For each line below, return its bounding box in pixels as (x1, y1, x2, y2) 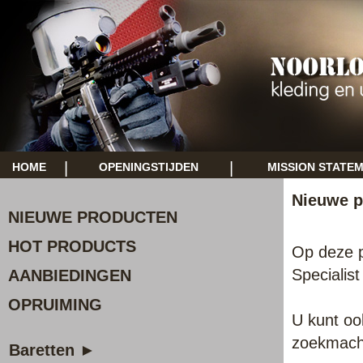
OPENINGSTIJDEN (98, 160, 199, 173)
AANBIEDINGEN (8, 267, 131, 284)
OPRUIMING (8, 296, 102, 314)
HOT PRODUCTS (8, 237, 136, 255)
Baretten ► (9, 341, 96, 359)
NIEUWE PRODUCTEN (8, 208, 177, 226)
